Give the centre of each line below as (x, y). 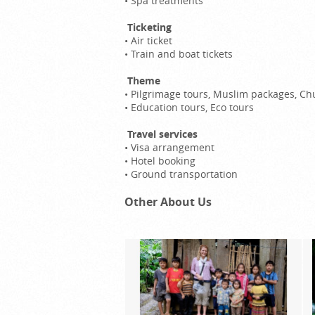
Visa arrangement (173, 147)
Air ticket (152, 40)
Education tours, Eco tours (192, 107)
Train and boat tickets (182, 53)
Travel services (161, 134)
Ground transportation (184, 174)
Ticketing (148, 27)
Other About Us (168, 201)
